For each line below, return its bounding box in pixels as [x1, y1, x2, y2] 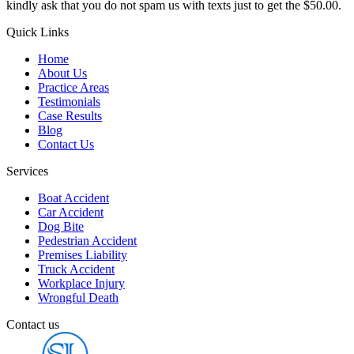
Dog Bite [38, 219, 84, 233]
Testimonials [38, 94, 100, 108]
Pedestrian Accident [38, 233, 137, 247]
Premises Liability [38, 247, 127, 262]
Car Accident [38, 205, 104, 219]
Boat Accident [38, 190, 109, 205]
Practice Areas [38, 80, 109, 94]
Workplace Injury [38, 276, 125, 290]
